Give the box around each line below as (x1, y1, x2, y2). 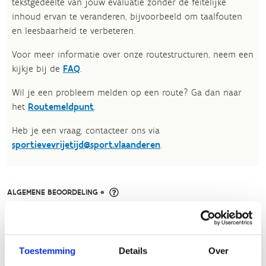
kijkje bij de (12, 63, 63, 74)
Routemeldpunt (28, 101, 94, 112)
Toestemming (19, 245, 76, 256)
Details (118, 245, 148, 256)
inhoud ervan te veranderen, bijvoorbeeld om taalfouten (12, 11, 242, 22)
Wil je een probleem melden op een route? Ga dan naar (12, 87, 242, 98)
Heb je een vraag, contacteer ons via (12, 125, 160, 136)
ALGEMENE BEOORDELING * (7, 187, 104, 197)
